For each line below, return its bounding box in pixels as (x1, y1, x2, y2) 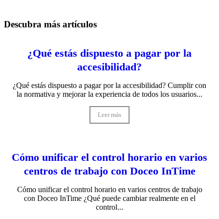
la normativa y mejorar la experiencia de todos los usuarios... (17, 89, 202, 98)
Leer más (98, 110, 121, 118)
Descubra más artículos (4, 19, 97, 30)
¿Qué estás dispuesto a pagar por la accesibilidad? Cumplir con (13, 81, 206, 89)
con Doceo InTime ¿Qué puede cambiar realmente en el (23, 194, 196, 202)
